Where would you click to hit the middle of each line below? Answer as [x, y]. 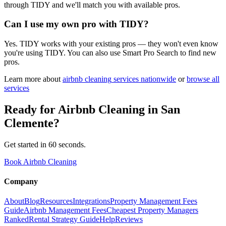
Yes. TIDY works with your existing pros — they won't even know [111, 44]
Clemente [29, 123]
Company [21, 182]
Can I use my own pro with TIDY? [76, 24]
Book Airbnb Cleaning [40, 161]
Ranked [16, 219]
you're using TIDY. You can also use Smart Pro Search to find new [110, 53]
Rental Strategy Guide [64, 219]
